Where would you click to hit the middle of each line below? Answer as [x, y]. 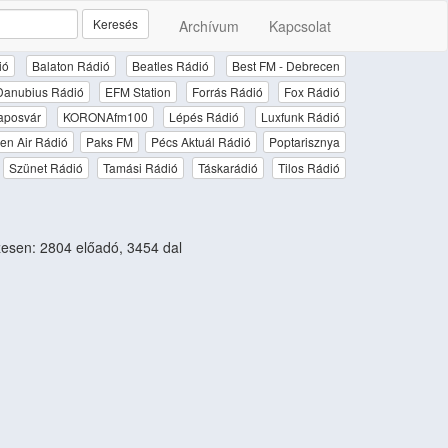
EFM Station [138, 91]
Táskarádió [227, 167]
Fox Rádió [312, 91]
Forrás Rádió [227, 91]
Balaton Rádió [70, 66]
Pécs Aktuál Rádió [200, 142]
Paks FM [109, 142]
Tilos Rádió [309, 167]
